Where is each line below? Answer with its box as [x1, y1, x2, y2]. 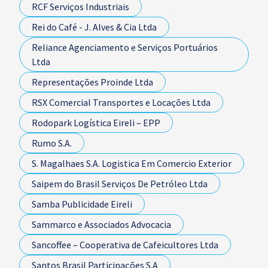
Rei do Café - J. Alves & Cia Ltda [32, 21, 157, 33]
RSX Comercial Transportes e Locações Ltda [32, 96, 211, 108]
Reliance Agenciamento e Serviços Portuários [32, 41, 218, 53]
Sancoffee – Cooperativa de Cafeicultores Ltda [32, 239, 218, 251]
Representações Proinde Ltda [32, 76, 153, 88]
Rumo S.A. [32, 137, 72, 149]
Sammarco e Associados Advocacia [32, 218, 171, 230]
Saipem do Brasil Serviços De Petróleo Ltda [32, 178, 208, 190]
